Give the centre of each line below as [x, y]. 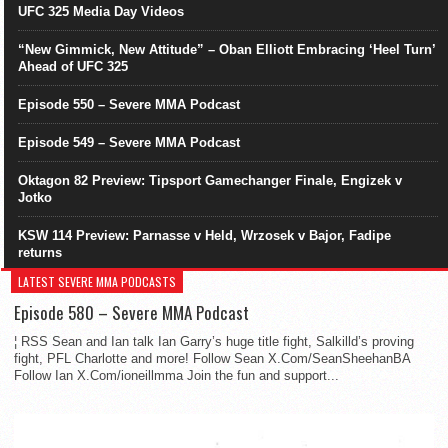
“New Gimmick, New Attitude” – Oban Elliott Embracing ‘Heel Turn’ [226, 50]
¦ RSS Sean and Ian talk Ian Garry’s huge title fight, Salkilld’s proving [214, 342]
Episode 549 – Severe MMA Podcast [129, 143]
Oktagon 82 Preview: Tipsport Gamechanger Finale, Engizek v [210, 181]
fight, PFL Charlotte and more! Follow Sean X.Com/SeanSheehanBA [212, 359]
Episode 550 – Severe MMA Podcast [129, 105]
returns [40, 253]
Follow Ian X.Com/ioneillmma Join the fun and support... [176, 376]
